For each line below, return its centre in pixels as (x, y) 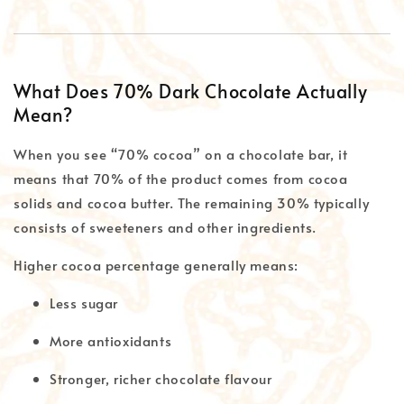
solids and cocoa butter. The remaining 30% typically (192, 202)
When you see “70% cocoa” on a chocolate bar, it (181, 153)
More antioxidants (111, 340)
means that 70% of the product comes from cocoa (181, 178)
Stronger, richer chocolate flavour (161, 378)
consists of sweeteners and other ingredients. (165, 226)
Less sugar (84, 302)
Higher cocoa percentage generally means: (156, 264)
